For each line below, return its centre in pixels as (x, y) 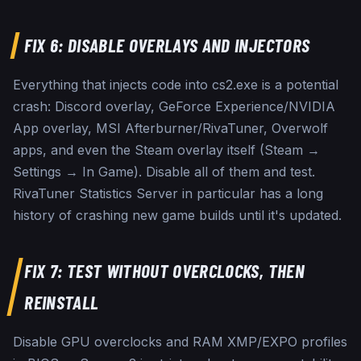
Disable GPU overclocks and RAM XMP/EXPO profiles (180, 342)
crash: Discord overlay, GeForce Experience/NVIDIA (174, 107)
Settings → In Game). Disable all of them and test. (164, 172)
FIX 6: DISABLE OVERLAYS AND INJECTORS (167, 46)
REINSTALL (62, 303)
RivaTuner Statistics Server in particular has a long (168, 194)
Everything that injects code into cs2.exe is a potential (176, 85)
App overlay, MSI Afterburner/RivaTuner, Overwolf (170, 129)
